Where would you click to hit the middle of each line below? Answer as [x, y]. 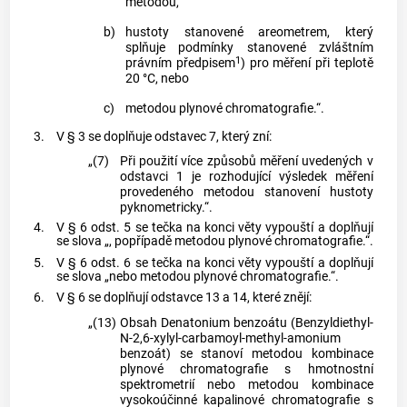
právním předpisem [181, 64]
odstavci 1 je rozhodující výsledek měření [246, 177]
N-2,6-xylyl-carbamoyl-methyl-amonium [230, 338]
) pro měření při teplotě [307, 64]
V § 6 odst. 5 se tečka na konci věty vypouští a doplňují [214, 227]
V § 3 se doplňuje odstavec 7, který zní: [164, 137]
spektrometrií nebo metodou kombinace [246, 384]
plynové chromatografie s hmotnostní [246, 369]
